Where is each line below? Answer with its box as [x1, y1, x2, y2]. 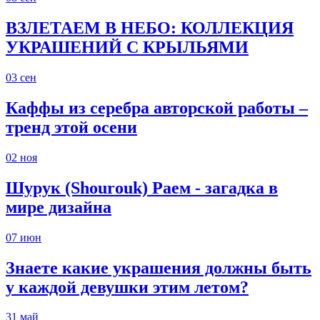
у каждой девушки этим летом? [6, 277, 249, 296]
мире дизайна [6, 197, 111, 216]
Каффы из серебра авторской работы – [6, 98, 308, 117]
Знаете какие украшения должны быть [6, 258, 311, 277]
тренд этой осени [6, 117, 137, 136]
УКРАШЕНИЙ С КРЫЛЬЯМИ [6, 38, 249, 57]
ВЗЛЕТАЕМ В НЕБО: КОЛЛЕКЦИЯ [6, 19, 294, 38]
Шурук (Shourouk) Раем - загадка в [6, 178, 278, 197]
